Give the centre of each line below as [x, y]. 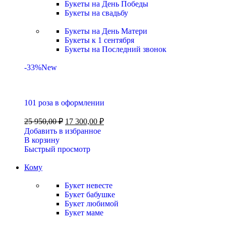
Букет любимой [92, 204]
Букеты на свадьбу [96, 13]
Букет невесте [89, 185]
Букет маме [84, 213]
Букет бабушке [90, 194]
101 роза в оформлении [64, 103]
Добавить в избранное [63, 131]
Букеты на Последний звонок [116, 49]
